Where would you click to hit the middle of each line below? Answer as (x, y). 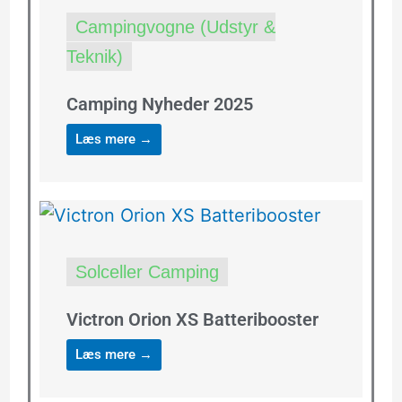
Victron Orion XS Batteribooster (192, 319)
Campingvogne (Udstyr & (175, 26)
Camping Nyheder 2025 (159, 104)
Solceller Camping (147, 271)
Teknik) (94, 56)
